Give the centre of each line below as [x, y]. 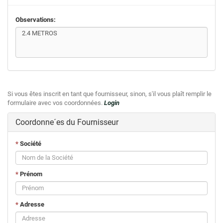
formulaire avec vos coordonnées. [56, 103]
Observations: [36, 19]
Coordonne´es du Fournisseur [67, 122]
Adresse [31, 204]
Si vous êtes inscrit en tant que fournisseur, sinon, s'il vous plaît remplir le [110, 94]
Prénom [30, 174]
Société [30, 143]
